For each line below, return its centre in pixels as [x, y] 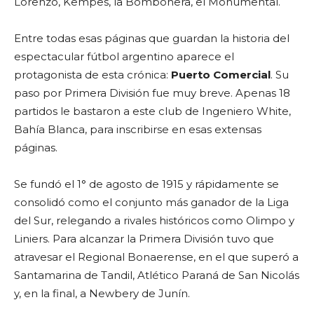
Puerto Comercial [221, 75]
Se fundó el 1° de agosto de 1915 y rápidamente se [146, 184]
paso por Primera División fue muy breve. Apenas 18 [152, 93]
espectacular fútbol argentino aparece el [124, 57]
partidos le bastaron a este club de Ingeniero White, [152, 111]
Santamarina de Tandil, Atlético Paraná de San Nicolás [157, 275]
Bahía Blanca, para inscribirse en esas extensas [138, 130]
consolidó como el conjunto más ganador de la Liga [151, 203]
